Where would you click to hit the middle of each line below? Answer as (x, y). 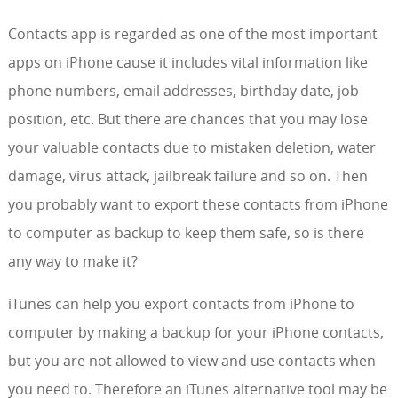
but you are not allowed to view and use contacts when (191, 361)
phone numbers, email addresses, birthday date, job (183, 91)
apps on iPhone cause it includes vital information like (187, 62)
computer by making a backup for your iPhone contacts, (195, 332)
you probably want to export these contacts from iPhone (198, 204)
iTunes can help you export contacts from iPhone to (181, 304)
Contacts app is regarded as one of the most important (192, 34)
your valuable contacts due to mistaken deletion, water (191, 147)
